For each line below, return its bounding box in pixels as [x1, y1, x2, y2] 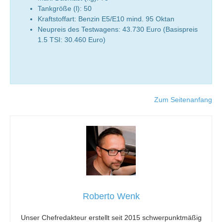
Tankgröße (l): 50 [38, 4, 92, 12]
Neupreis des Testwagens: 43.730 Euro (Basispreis [38, 25, 198, 33]
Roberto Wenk [82, 191, 140, 201]
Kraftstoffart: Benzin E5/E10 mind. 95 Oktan [38, 14, 174, 23]
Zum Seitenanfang [154, 95, 212, 104]
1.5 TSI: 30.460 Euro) [38, 35, 106, 44]
